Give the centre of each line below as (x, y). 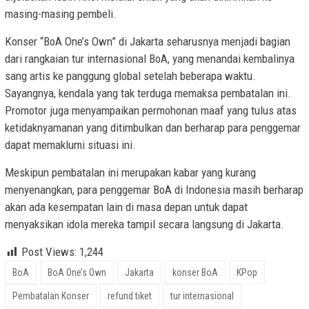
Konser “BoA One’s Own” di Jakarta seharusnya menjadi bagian (148, 42)
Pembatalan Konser (51, 296)
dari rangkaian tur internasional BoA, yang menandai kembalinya (150, 59)
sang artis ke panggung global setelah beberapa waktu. (130, 76)
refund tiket (130, 296)
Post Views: (49, 252)
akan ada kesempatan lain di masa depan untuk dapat (126, 207)
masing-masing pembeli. (61, 14)
